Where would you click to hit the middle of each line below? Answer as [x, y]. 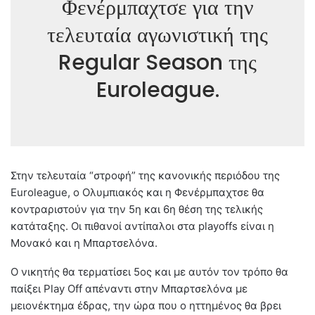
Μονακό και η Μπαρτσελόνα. [84, 243]
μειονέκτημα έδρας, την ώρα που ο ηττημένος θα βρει [146, 306]
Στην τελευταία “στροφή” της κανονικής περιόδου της [145, 176]
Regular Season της [157, 63]
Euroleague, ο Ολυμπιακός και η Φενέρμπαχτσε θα [137, 193]
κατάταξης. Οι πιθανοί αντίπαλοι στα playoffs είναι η [142, 226]
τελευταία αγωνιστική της [157, 36]
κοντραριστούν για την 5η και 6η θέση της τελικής [137, 210]
